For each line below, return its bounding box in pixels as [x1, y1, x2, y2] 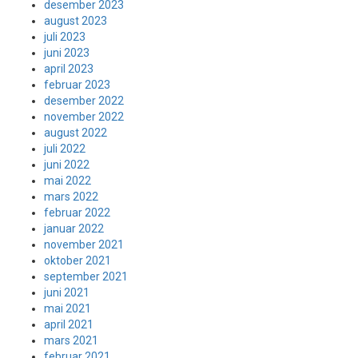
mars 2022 [44, 190, 98, 203]
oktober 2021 [44, 254, 111, 267]
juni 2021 [44, 286, 89, 299]
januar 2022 [44, 222, 104, 235]
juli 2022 [44, 142, 86, 155]
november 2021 [44, 238, 124, 251]
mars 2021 [44, 334, 98, 347]
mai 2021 [44, 302, 91, 315]
